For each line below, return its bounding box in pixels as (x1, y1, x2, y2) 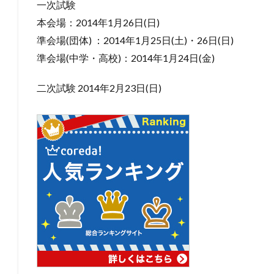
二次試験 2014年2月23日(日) (37, 81, 161, 94)
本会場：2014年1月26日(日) (37, 16, 160, 28)
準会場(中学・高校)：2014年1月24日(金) (37, 51, 215, 64)
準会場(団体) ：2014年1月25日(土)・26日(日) (37, 34, 234, 46)
